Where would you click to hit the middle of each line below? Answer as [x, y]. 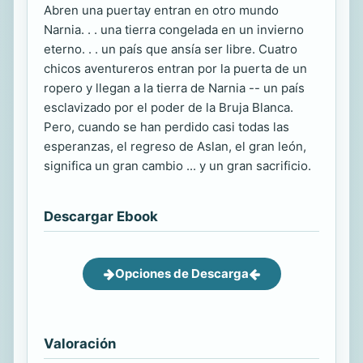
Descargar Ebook [101, 217]
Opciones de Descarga [181, 274]
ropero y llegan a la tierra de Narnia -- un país [174, 88]
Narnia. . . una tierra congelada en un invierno [174, 30]
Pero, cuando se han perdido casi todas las [167, 127]
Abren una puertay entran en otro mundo [161, 11]
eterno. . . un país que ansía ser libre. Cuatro [171, 49]
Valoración [80, 344]
